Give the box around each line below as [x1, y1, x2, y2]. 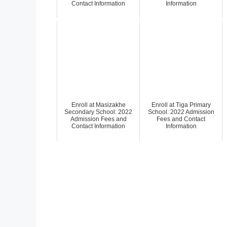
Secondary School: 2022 [64, 108, 132, 116]
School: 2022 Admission [147, 108, 214, 116]
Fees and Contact [157, 115, 205, 123]
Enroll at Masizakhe [71, 101, 126, 108]
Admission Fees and [70, 115, 127, 123]
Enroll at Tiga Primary [151, 101, 211, 108]
